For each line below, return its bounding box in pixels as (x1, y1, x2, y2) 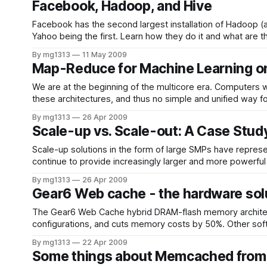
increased (32, 168, 72, 179)
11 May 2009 (82, 50, 127, 59)
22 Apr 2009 (82, 238, 128, 247)
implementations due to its (32, 231, 140, 241)
